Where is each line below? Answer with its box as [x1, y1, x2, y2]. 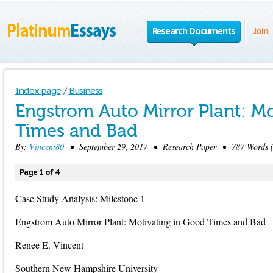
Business [68, 85, 103, 96]
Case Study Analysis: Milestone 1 [15, 192, 145, 205]
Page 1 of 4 [19, 167, 59, 177]
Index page [15, 85, 61, 96]
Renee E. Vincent [15, 238, 83, 251]
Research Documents [152, 25, 235, 37]
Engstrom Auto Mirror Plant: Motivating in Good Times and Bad [15, 215, 266, 228]
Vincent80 [29, 141, 64, 152]
